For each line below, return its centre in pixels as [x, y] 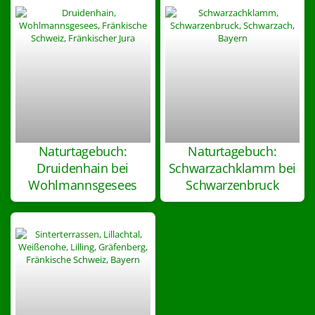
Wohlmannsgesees [83, 185]
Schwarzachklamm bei [232, 168]
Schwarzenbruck [232, 185]
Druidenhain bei [83, 168]
